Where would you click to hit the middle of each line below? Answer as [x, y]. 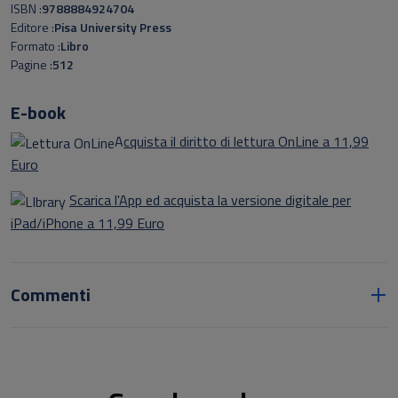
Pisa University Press [113, 27]
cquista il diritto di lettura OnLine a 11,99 [246, 141]
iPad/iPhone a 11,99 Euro [88, 223]
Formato [34, 46]
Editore [31, 27]
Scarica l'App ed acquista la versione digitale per [210, 200]
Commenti [51, 295]
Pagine [30, 64]
